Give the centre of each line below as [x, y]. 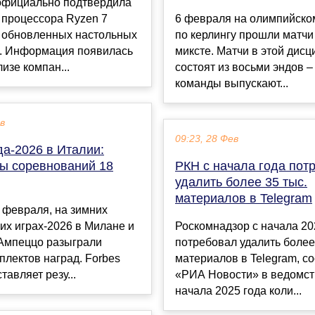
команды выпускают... [232, 84]
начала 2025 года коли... [238, 291]
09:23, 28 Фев [207, 139]
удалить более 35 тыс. [241, 182]
